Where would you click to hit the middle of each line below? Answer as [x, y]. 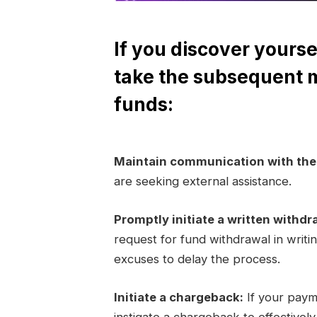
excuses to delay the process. [197, 259]
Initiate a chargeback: [178, 297]
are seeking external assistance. [202, 181]
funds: [143, 104]
